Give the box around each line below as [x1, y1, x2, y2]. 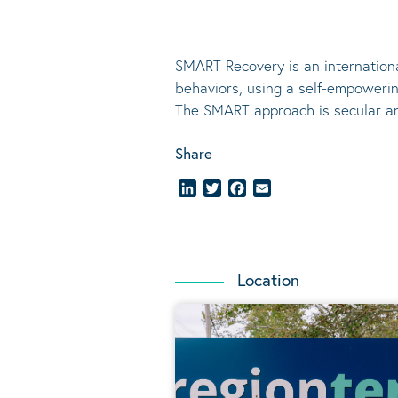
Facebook [246, 179, 306, 198]
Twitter [221, 179, 264, 198]
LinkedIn [196, 179, 247, 198]
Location [237, 268, 299, 291]
